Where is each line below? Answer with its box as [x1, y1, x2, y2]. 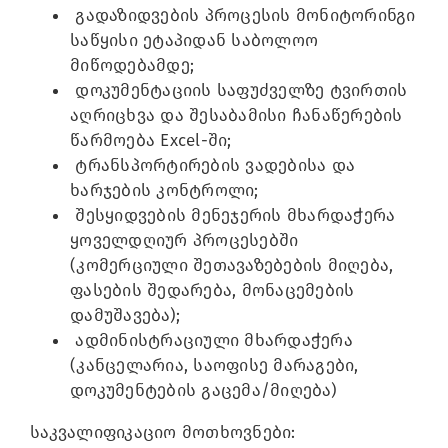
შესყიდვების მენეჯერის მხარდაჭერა [70, 204, 396, 226]
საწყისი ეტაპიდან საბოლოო [70, 29, 319, 51]
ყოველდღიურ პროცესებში [70, 229, 299, 251]
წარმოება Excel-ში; [70, 129, 232, 151]
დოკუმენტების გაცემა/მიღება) [70, 379, 337, 401]
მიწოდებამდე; [70, 54, 195, 76]
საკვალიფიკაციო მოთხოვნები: [30, 421, 296, 443]
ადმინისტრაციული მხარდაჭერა [70, 329, 353, 351]
